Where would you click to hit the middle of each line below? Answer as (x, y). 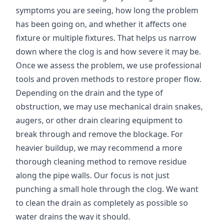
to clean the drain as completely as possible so (102, 203)
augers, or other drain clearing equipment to (99, 120)
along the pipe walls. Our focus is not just (93, 175)
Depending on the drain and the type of (89, 93)
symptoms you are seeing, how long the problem (107, 10)
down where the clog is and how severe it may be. (108, 52)
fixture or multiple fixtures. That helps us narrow (106, 38)
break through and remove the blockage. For (99, 134)
